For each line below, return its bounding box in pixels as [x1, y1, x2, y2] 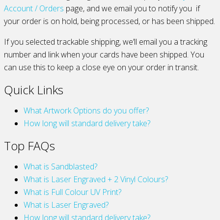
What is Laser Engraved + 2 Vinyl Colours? [24, 173, 168, 185]
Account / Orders [4, 2, 64, 14]
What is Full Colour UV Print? [24, 186, 121, 197]
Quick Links [4, 81, 63, 98]
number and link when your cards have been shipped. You [4, 49, 204, 60]
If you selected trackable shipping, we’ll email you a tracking [4, 36, 207, 47]
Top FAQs [4, 137, 55, 154]
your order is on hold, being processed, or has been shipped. [4, 15, 215, 27]
